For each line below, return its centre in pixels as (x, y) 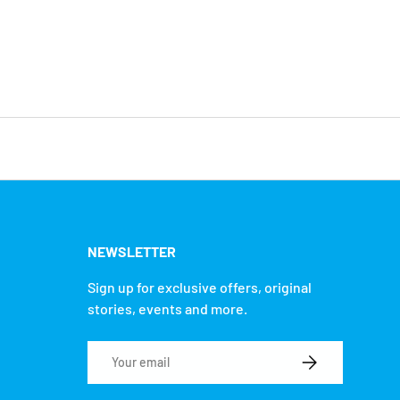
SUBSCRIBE (330, 358)
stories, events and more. (167, 309)
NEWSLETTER (132, 252)
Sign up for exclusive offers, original (200, 287)
